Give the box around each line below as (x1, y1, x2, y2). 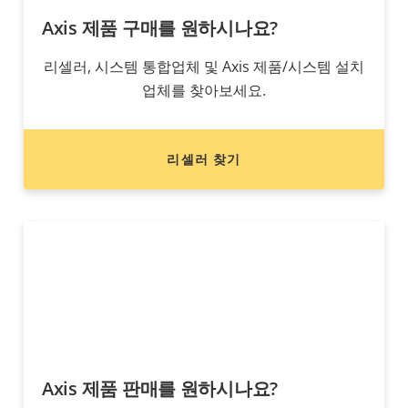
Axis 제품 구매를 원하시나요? (42, 15, 279, 41)
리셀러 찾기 (167, 150, 241, 168)
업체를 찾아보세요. (142, 80, 266, 101)
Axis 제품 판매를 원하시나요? (42, 376, 279, 402)
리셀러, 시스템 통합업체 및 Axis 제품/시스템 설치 (44, 56, 364, 77)
